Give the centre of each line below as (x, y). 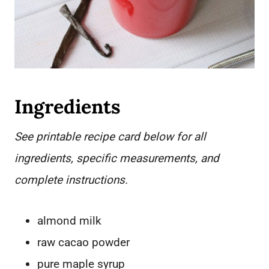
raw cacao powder (83, 243)
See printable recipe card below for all (110, 137)
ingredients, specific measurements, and (117, 159)
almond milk (69, 221)
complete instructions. (71, 180)
